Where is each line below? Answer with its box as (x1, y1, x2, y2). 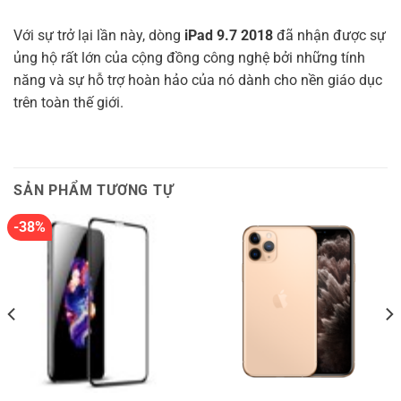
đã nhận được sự (277, 26, 386, 44)
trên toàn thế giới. (13, 93, 124, 111)
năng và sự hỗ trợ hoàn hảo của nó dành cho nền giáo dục (13, 71, 382, 89)
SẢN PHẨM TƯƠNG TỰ (13, 182, 174, 200)
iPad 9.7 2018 (184, 26, 277, 44)
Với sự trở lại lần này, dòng (13, 26, 184, 44)
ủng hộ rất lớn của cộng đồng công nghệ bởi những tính (13, 48, 365, 66)
